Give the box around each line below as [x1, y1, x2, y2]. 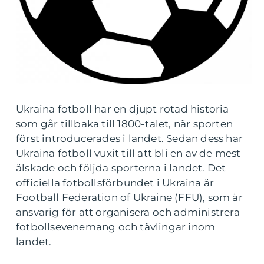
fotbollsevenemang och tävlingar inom [16, 221, 216, 233]
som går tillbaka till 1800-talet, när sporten [16, 118, 233, 130]
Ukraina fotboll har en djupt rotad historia [16, 103, 229, 115]
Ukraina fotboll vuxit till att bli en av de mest [16, 147, 241, 160]
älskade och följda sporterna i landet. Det [16, 162, 226, 174]
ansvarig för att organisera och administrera [16, 206, 240, 219]
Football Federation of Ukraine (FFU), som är [16, 192, 243, 204]
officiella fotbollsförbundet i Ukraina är [16, 177, 214, 189]
